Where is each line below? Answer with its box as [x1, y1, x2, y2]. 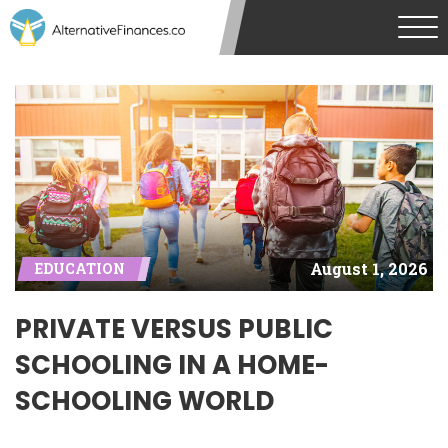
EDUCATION [35, 258, 125, 278]
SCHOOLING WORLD [15, 382, 274, 419]
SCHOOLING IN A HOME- [15, 346, 329, 383]
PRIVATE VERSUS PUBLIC [15, 310, 333, 347]
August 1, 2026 [310, 258, 428, 280]
